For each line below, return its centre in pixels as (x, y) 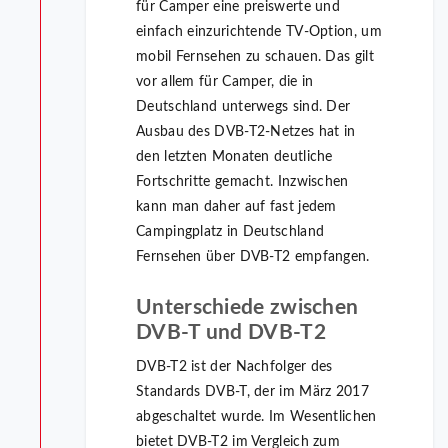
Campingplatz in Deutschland (230, 232)
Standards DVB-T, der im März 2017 (252, 392)
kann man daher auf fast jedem (236, 207)
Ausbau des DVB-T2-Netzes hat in (246, 132)
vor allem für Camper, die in (225, 82)
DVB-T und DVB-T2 (231, 333)
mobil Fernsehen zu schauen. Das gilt (255, 57)
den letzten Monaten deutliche (234, 157)
